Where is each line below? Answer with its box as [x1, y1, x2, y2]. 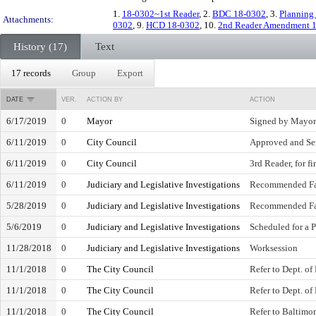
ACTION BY [87, 96, 123, 103]
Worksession [250, 243, 298, 253]
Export [117, 68, 143, 78]
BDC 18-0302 [212, 8, 266, 19]
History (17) [13, 41, 67, 52]
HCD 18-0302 [146, 20, 200, 30]
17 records [11, 68, 51, 78]
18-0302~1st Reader [122, 8, 199, 19]
